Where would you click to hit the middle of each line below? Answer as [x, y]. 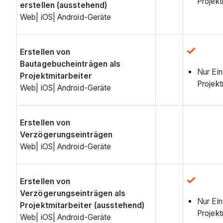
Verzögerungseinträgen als [73, 193]
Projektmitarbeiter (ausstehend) [82, 205]
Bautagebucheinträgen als [70, 64]
